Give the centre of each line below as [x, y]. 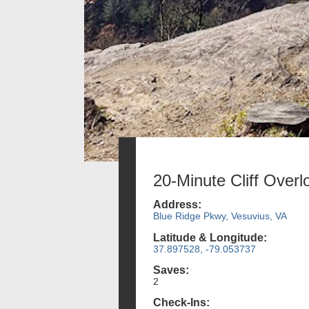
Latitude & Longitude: [210, 237]
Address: [177, 205]
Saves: [171, 270]
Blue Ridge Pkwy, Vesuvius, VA [220, 216]
